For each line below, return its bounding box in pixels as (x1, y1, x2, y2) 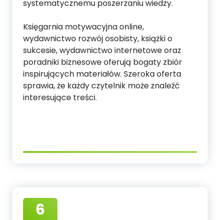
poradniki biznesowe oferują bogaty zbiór (23, 56, 182, 68)
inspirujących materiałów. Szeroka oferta (23, 68, 181, 80)
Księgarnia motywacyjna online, (23, 21, 144, 32)
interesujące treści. (23, 91, 97, 103)
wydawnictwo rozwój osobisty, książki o (23, 32, 172, 44)
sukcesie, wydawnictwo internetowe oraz (23, 44, 181, 56)
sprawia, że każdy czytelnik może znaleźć (23, 80, 180, 91)
